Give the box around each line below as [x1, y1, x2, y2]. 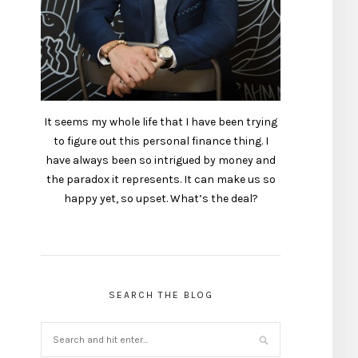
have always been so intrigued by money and [46, 153, 276, 167]
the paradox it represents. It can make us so [46, 173, 276, 186]
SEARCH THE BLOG [108, 289, 213, 300]
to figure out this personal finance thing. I [53, 134, 268, 148]
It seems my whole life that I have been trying [44, 115, 277, 129]
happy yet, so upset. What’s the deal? [63, 192, 258, 205]
